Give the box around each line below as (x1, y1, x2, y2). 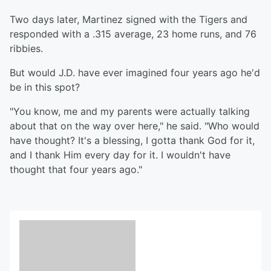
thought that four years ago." (10, 163, 142, 176)
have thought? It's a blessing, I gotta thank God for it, (10, 134, 255, 147)
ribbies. (10, 42, 43, 55)
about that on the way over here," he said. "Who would (10, 120, 260, 132)
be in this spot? (10, 81, 80, 94)
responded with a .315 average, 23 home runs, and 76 (10, 28, 256, 41)
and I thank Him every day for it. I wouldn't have (10, 149, 230, 162)
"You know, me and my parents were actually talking (10, 105, 250, 118)
